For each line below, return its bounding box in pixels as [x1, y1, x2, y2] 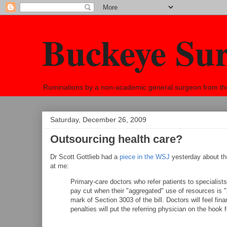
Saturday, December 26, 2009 [50, 116, 146, 124]
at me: [50, 162, 69, 170]
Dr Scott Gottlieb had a [50, 153, 120, 161]
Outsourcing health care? [50, 133, 182, 145]
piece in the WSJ [120, 153, 170, 161]
